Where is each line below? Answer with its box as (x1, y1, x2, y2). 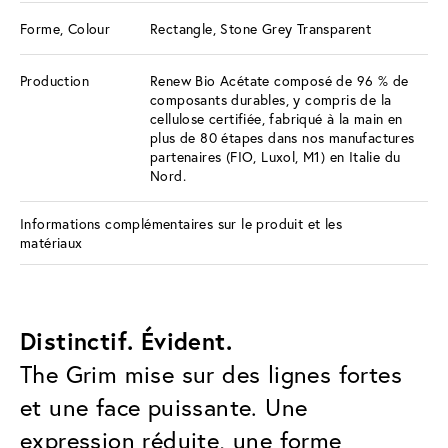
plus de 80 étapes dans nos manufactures (150, 127, 415, 147)
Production (20, 70, 89, 90)
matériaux (20, 232, 83, 252)
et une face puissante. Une (20, 390, 308, 423)
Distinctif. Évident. (20, 324, 232, 357)
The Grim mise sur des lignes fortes (20, 357, 402, 390)
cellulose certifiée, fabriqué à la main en (150, 108, 403, 128)
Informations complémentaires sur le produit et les (20, 213, 342, 233)
